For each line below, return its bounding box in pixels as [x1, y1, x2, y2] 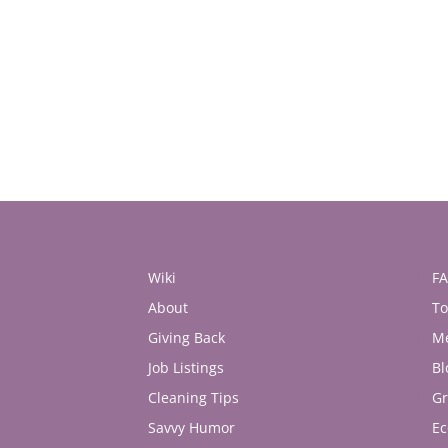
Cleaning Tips [148, 387, 240, 407]
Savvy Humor [148, 417, 236, 437]
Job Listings [148, 357, 225, 377]
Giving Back [148, 327, 226, 347]
